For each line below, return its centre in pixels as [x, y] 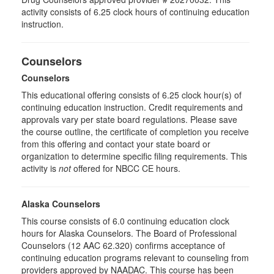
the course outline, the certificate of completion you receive [135, 131]
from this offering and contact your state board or [116, 144]
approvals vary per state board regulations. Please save [129, 119]
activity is [40, 168]
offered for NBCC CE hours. [126, 168]
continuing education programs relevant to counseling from [135, 257]
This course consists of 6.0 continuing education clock [125, 221]
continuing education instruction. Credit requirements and [132, 107]
